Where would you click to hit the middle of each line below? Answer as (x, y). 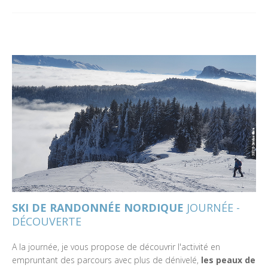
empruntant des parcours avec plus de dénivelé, (106, 260)
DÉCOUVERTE (47, 221)
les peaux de (228, 260)
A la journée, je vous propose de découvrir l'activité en (116, 247)
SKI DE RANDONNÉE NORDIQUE (98, 208)
